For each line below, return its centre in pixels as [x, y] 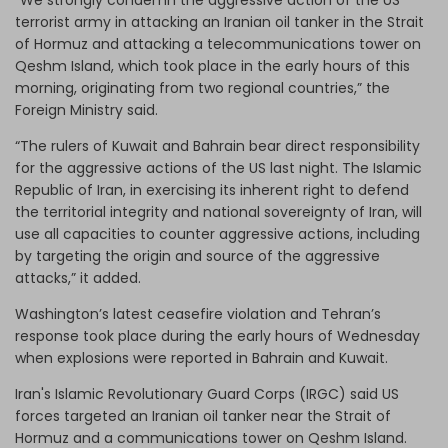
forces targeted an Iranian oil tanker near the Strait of [203, 415]
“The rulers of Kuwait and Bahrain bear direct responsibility [217, 145]
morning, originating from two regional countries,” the [202, 87]
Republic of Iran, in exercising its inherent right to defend [212, 189]
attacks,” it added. [80, 277]
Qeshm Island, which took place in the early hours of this [212, 65]
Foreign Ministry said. [88, 109]
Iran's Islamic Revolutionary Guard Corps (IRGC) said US [207, 393]
